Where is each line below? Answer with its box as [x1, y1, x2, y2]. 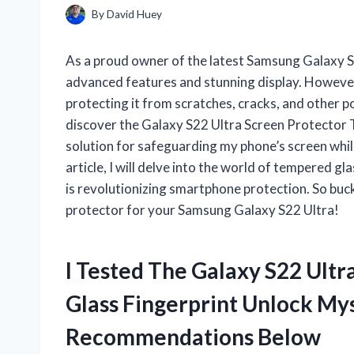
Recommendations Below [66, 323, 321, 351]
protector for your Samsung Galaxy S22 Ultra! [66, 201, 339, 219]
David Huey [107, 8, 163, 21]
